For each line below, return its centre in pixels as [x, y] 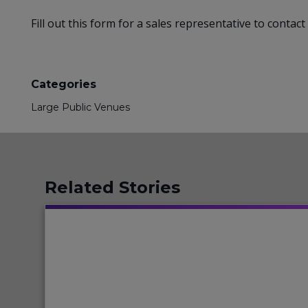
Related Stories [112, 187]
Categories [64, 84]
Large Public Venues [80, 107]
